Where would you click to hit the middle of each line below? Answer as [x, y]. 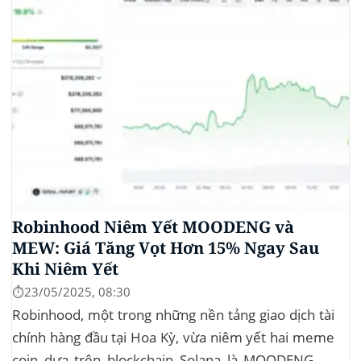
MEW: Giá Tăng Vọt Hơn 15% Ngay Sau [166, 248]
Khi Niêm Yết [65, 269]
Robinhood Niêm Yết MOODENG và [153, 227]
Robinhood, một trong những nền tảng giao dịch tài [173, 314]
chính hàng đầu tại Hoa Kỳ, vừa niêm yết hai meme [173, 337]
